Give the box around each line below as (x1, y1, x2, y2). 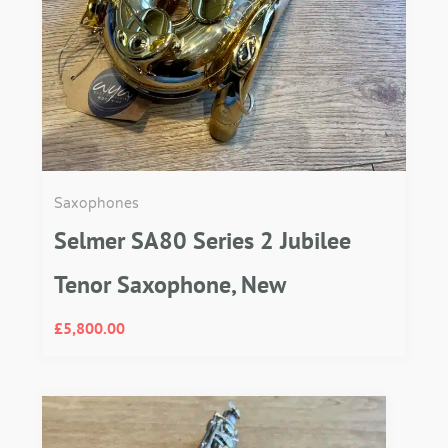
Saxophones (54, 195, 139, 212)
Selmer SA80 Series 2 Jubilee (54, 225, 351, 257)
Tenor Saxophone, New (54, 269, 286, 301)
